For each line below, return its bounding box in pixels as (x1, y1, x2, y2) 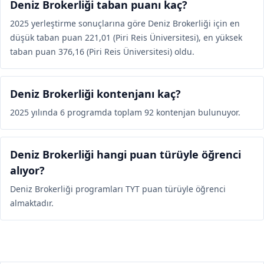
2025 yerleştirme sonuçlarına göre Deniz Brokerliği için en (10, 18, 240, 29)
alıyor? (10, 163, 45, 177)
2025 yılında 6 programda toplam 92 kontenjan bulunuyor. (10, 107, 240, 118)
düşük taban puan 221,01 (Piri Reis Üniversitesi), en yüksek (10, 32, 242, 43)
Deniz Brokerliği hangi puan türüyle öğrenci (10, 147, 241, 161)
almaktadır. (10, 197, 54, 209)
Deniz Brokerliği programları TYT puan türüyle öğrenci (10, 183, 226, 194)
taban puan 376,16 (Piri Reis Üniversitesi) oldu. (10, 46, 194, 57)
